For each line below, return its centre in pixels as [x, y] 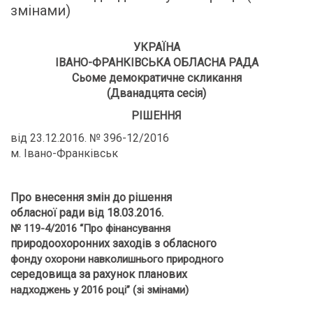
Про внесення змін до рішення [91, 197]
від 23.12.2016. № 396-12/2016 [90, 138]
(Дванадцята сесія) [156, 93]
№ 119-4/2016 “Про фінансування [90, 228]
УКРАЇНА [156, 47]
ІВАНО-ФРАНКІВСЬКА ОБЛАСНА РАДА [156, 63]
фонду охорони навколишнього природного [117, 259]
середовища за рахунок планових [99, 274]
